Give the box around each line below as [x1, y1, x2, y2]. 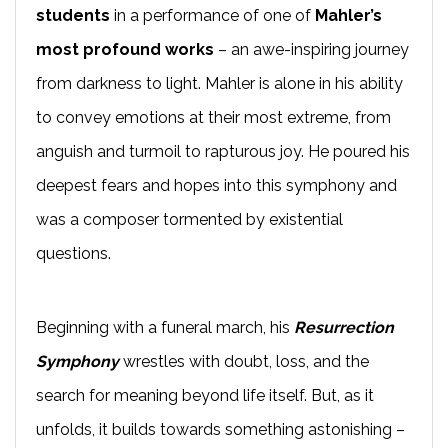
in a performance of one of [110, 5, 315, 25]
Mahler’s [315, 5, 382, 25]
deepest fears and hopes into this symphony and [36, 175, 397, 195]
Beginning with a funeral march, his [36, 317, 294, 337]
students [36, 5, 110, 25]
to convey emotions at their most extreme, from [36, 107, 391, 127]
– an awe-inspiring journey [214, 39, 409, 59]
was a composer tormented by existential [36, 209, 343, 229]
